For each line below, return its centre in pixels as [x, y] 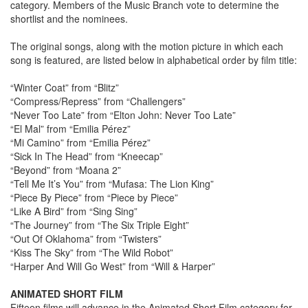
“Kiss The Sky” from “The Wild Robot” [92, 253]
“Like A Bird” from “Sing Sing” [74, 211]
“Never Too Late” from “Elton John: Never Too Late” [123, 115]
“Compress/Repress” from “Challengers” [98, 101]
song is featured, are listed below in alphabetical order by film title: [154, 60]
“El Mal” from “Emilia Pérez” [70, 129]
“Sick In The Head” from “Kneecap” [87, 156]
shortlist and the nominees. [69, 19]
